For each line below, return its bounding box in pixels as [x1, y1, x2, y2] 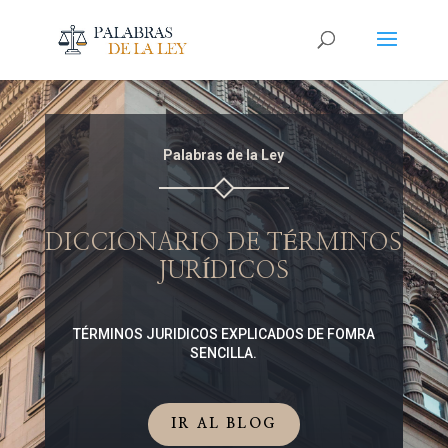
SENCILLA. [190, 344, 258, 361]
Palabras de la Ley [163, 146, 285, 163]
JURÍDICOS [158, 258, 290, 283]
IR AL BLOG [171, 416, 277, 431]
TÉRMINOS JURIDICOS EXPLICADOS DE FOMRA [72, 325, 375, 342]
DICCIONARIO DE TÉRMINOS [45, 230, 403, 255]
